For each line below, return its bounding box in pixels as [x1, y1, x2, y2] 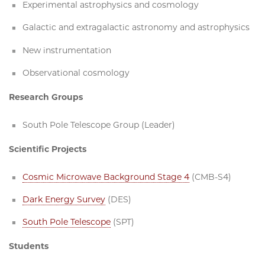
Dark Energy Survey [22, 194, 106, 205]
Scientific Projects [9, 143, 86, 154]
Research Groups [9, 91, 83, 102]
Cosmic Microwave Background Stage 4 [22, 171, 190, 182]
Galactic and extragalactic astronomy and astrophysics [22, 22, 250, 33]
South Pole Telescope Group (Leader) [22, 119, 176, 130]
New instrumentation [22, 44, 112, 56]
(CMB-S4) [189, 171, 232, 182]
